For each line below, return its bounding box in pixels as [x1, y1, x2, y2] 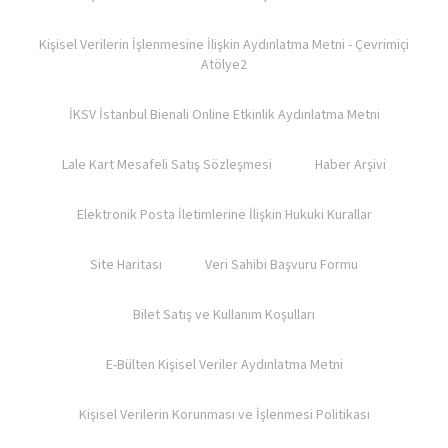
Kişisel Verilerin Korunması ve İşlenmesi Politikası [78, 405, 370, 425]
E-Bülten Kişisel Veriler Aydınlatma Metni [105, 355, 343, 375]
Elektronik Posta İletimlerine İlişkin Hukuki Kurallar [76, 205, 372, 225]
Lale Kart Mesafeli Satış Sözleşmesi [62, 155, 272, 175]
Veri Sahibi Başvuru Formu [205, 255, 358, 275]
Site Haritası [90, 255, 162, 275]
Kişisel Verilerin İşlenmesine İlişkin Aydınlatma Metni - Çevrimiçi [39, 35, 409, 55]
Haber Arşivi [315, 155, 386, 175]
